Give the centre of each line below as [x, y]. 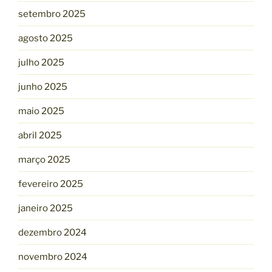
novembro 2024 [53, 257]
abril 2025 [40, 135]
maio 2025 [41, 111]
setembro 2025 [52, 14]
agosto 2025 [46, 38]
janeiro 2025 [46, 208]
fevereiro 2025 [51, 184]
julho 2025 [41, 62]
